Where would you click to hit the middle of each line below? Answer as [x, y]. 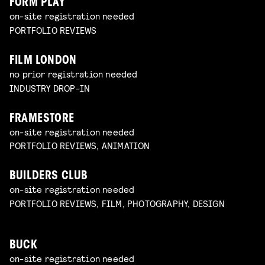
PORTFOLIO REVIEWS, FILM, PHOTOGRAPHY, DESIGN [117, 203]
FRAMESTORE [42, 119]
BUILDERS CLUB [49, 177]
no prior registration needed [74, 73]
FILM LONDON [43, 61]
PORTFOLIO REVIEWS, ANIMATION [80, 146]
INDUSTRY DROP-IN [50, 88]
